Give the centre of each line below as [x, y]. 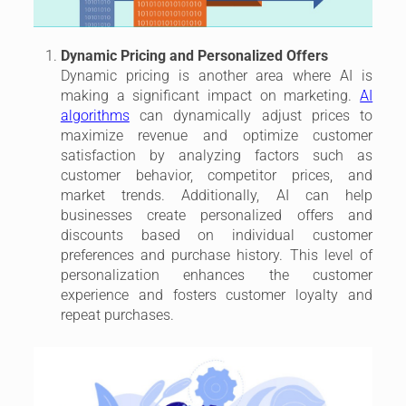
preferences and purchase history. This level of [217, 255]
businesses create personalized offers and [217, 215]
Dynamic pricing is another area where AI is [217, 75]
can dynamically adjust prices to [251, 115]
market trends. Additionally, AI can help [217, 195]
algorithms [95, 115]
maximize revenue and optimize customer [217, 135]
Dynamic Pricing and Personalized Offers [194, 55]
